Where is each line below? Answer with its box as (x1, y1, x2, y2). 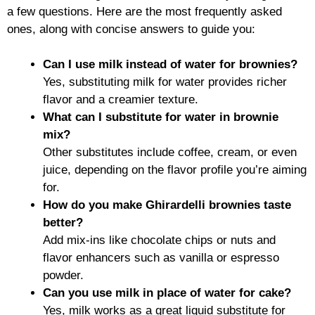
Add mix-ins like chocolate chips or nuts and (43, 233, 276, 247)
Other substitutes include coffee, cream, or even (43, 146, 297, 160)
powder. (43, 269, 84, 283)
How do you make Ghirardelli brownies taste (43, 198, 291, 212)
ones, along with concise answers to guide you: (7, 22, 255, 36)
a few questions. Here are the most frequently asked (7, 4, 282, 18)
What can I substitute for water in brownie (43, 110, 278, 124)
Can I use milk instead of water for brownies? (43, 58, 297, 72)
